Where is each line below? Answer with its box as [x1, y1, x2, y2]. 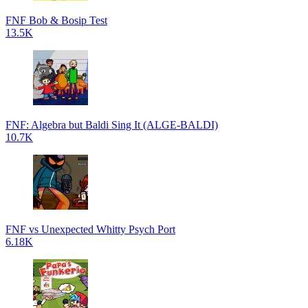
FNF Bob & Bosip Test [5, 14, 107, 26]
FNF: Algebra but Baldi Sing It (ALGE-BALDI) [5, 119, 218, 131]
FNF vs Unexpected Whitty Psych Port [5, 223, 175, 235]
